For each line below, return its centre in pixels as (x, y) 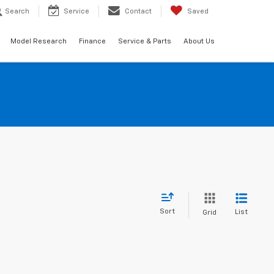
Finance (92, 42)
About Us (199, 42)
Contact (138, 12)
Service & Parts (145, 42)
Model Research (39, 42)
